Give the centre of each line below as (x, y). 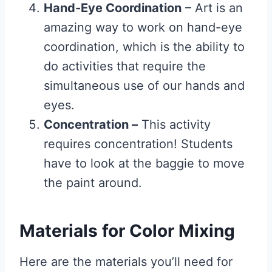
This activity (174, 124)
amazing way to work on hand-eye (143, 27)
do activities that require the (125, 66)
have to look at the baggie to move (144, 163)
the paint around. (93, 183)
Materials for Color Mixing (127, 231)
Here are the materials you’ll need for (126, 262)
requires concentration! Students (138, 144)
